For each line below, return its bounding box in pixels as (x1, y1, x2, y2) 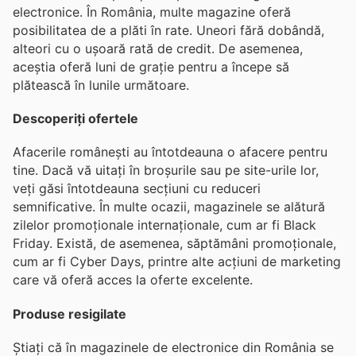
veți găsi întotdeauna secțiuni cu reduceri (13, 180, 261, 197)
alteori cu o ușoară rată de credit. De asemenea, (13, 40, 303, 56)
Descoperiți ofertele (13, 110, 138, 127)
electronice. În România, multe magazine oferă (13, 3, 291, 20)
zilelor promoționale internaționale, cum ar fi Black (13, 217, 316, 234)
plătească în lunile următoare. (13, 76, 189, 93)
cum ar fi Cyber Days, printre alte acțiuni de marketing (13, 253, 341, 270)
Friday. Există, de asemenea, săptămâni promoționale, (13, 235, 336, 252)
